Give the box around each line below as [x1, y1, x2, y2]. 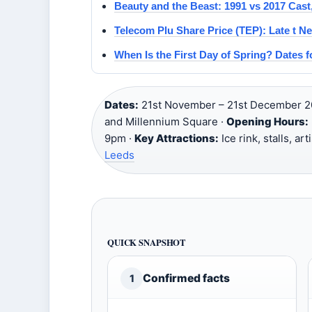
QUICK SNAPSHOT [107, 236, 187, 249]
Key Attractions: [134, 132, 219, 145]
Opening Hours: [226, 115, 309, 128]
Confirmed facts [143, 272, 230, 285]
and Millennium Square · [104, 115, 226, 128]
